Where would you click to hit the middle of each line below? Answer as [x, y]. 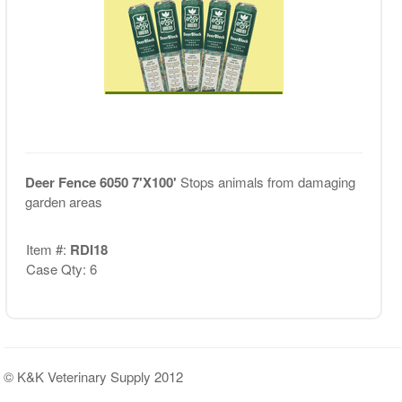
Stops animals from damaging [267, 182]
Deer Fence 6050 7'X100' [102, 182]
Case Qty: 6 [61, 268]
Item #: [48, 249]
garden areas [63, 201]
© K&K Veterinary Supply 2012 [93, 376]
